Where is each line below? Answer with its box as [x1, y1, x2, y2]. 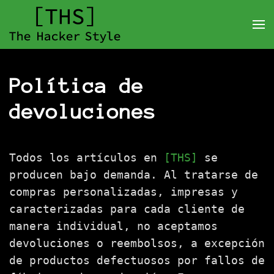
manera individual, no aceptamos [9, 220, 218, 232]
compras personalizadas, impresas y [9, 185, 238, 198]
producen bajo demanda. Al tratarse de [9, 168, 258, 181]
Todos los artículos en [9, 151, 164, 164]
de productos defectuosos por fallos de [9, 254, 265, 267]
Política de [9, 75, 144, 97]
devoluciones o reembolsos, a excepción [9, 237, 265, 250]
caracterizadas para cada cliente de [9, 202, 245, 215]
